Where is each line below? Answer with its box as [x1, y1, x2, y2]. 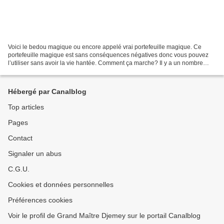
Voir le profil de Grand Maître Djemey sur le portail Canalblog [8, 211, 200, 219]
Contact [8, 134, 32, 142]
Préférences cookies [8, 196, 72, 204]
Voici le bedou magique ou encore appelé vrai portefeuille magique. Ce [8, 43, 201, 50]
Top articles [8, 103, 44, 111]
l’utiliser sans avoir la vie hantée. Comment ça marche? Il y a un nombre [8, 59, 203, 66]
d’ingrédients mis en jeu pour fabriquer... [8, 67, 117, 74]
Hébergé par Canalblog [8, 87, 86, 95]
